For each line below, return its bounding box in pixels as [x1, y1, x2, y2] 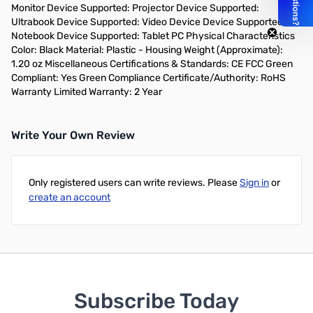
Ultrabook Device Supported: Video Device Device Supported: [11, 16, 286, 28]
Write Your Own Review [11, 129, 135, 142]
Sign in [240, 177, 269, 189]
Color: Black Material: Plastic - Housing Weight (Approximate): [11, 44, 283, 56]
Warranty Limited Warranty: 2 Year [11, 86, 162, 98]
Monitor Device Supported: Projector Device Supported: [11, 2, 259, 14]
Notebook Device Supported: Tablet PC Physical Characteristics [11, 30, 295, 42]
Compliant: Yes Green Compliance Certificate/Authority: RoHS [11, 72, 286, 84]
